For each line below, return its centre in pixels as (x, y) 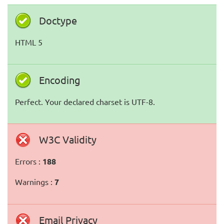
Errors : (29, 161)
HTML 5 (29, 42)
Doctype (58, 20)
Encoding (60, 80)
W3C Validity (68, 139)
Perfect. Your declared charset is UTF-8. (85, 101)
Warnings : (35, 181)
